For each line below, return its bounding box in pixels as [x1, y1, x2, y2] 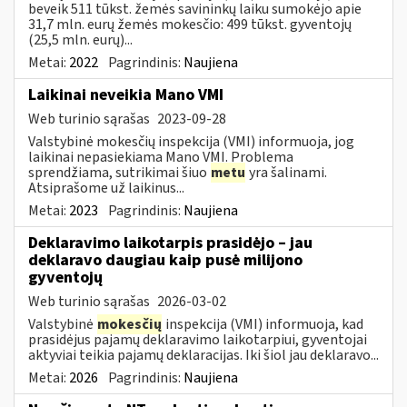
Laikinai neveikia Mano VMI [28, 83, 223, 106]
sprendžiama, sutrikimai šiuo [28, 162, 210, 183]
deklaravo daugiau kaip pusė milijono [28, 248, 303, 272]
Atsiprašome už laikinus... [28, 177, 184, 198]
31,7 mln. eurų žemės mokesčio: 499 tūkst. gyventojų [28, 14, 352, 35]
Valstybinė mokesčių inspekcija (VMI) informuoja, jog [28, 131, 354, 152]
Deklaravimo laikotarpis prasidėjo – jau [28, 231, 313, 254]
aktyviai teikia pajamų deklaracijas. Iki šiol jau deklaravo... [28, 344, 379, 365]
